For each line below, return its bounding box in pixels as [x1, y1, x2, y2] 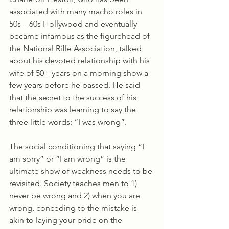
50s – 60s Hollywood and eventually [9, 18, 139, 29]
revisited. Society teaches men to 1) [9, 178, 139, 188]
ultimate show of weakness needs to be [9, 166, 154, 176]
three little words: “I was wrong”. [9, 117, 129, 127]
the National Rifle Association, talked [9, 43, 144, 53]
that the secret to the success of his [9, 92, 139, 102]
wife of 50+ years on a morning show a [9, 67, 150, 78]
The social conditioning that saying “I [9, 141, 146, 151]
